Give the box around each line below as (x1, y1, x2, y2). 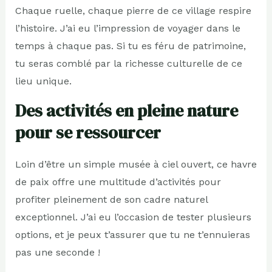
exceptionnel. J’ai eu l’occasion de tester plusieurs (15, 211, 251, 223)
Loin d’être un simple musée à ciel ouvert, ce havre (15, 158, 257, 170)
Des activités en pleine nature (15, 98, 238, 122)
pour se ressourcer (15, 120, 161, 144)
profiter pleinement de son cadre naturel (15, 193, 208, 205)
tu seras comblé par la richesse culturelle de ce (15, 57, 242, 69)
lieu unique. (15, 75, 72, 87)
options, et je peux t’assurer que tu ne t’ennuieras (15, 228, 250, 240)
